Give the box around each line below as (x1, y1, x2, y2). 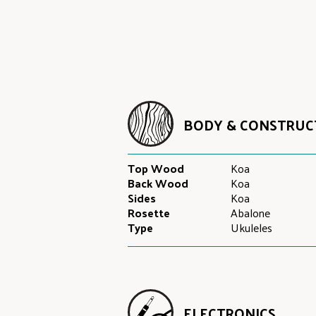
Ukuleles (231, 217, 273, 238)
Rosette (127, 202, 170, 223)
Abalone (231, 202, 271, 223)
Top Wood (127, 158, 184, 178)
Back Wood (127, 173, 188, 193)
